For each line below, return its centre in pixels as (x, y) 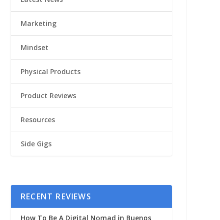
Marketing (38, 23)
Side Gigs (36, 143)
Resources (38, 119)
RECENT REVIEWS (56, 197)
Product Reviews (48, 95)
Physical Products (50, 71)
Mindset (34, 47)
